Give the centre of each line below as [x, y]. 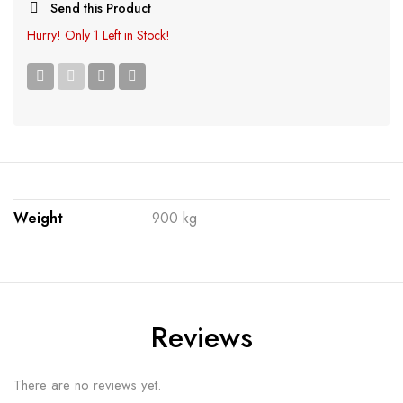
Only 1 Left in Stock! [117, 35]
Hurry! [46, 35]
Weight [38, 218]
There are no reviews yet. [87, 385]
